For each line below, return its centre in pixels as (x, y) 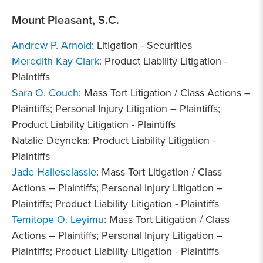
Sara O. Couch (45, 92)
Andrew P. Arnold (52, 45)
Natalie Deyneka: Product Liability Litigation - (114, 140)
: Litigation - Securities (142, 45)
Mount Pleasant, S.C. (65, 20)
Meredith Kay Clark (55, 61)
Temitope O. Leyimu (58, 219)
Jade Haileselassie (54, 172)
